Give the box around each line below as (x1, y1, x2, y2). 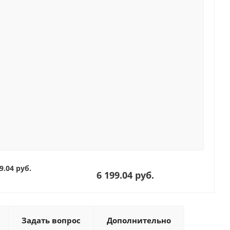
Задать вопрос (22, 215, 81, 226)
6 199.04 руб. (97, 169, 154, 182)
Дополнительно (107, 215, 171, 226)
